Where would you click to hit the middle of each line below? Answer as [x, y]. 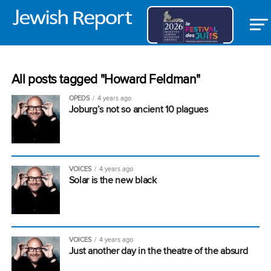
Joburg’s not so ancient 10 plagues [138, 109]
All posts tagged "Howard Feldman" [106, 79]
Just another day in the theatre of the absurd [158, 251]
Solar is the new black [113, 180]
